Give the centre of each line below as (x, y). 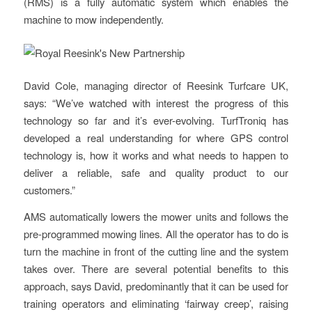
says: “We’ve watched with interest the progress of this (156, 103)
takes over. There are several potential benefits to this (156, 268)
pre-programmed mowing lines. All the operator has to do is (156, 233)
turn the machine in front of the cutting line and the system (156, 251)
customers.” (49, 190)
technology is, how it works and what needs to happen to (156, 155)
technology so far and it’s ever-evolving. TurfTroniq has (156, 120)
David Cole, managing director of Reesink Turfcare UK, (156, 86)
